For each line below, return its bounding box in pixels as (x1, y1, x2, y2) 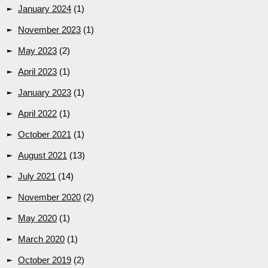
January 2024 (18, 4, 71, 14)
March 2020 (18, 234, 65, 245)
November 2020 (18, 192, 81, 203)
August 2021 (18, 150, 67, 161)
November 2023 (18, 25, 81, 35)
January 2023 (18, 87, 71, 98)
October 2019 (18, 255, 71, 266)
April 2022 (18, 108, 57, 119)
